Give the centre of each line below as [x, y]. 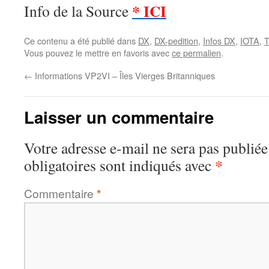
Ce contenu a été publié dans [81, 41]
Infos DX [219, 41]
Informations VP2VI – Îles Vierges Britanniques [124, 75]
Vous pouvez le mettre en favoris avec [98, 53]
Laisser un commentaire [119, 117]
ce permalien [196, 53]
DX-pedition [176, 41]
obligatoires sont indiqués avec [119, 165]
